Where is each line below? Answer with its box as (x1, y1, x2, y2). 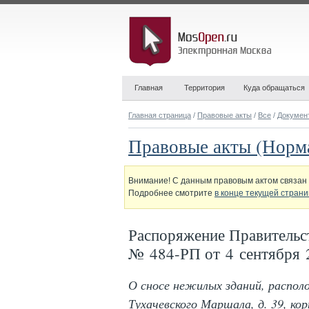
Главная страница (128, 111, 191, 119)
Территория (184, 83, 225, 92)
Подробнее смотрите (128, 188, 215, 198)
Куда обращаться (243, 83, 305, 92)
